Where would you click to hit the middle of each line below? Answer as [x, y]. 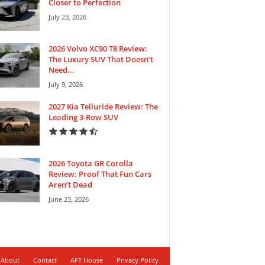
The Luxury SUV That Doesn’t [101, 59]
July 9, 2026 [65, 84]
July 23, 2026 [67, 17]
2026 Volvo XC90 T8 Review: [98, 48]
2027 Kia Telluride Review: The [103, 106]
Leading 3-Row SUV [83, 117]
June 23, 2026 [68, 199]
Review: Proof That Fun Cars [100, 174]
